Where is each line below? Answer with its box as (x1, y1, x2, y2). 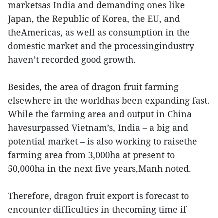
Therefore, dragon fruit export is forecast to (8, 189, 189, 201)
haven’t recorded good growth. (8, 53, 136, 65)
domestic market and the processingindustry (8, 39, 194, 52)
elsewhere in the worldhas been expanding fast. (8, 94, 210, 106)
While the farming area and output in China (8, 108, 192, 120)
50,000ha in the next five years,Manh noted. (8, 162, 191, 174)
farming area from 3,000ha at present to (8, 148, 175, 161)
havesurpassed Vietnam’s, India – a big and (8, 121, 188, 133)
